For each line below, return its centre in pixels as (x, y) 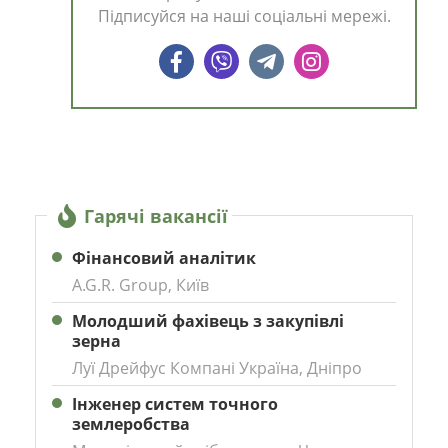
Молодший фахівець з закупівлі (208, 321)
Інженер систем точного (175, 404)
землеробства (131, 424)
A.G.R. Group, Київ (140, 285)
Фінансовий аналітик (164, 258)
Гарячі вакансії (156, 216)
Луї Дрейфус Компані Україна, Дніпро (217, 368)
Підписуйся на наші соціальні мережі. (244, 16)
